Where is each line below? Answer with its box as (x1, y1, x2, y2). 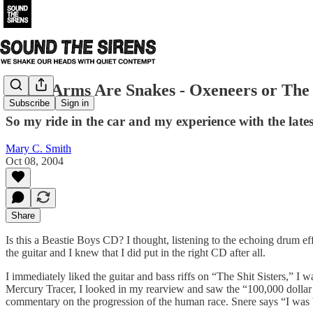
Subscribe (9, 98, 50, 109)
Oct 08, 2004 (6, 154, 64, 167)
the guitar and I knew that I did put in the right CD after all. (6, 246, 265, 259)
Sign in (61, 98, 89, 109)
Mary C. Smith (6, 142, 71, 154)
